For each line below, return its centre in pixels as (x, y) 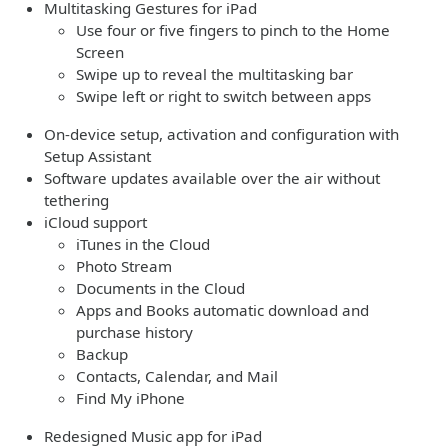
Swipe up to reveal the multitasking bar (214, 74)
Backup (102, 354)
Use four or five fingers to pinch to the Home (233, 30)
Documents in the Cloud (160, 288)
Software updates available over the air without (212, 178)
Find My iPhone (130, 398)
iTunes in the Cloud (143, 244)
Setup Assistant (97, 156)
